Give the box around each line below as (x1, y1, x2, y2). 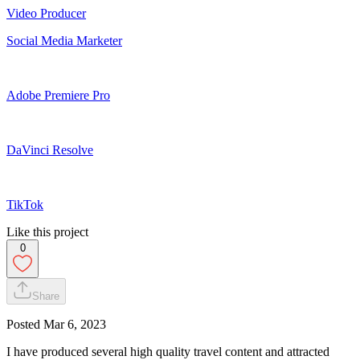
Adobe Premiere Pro (6, 88, 110, 102)
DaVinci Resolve (6, 142, 93, 157)
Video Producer (6, 6, 86, 20)
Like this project (6, 224, 88, 239)
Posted (6, 317, 43, 331)
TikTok (6, 197, 43, 211)
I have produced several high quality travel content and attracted (6, 344, 329, 358)
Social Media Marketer (6, 33, 122, 47)
